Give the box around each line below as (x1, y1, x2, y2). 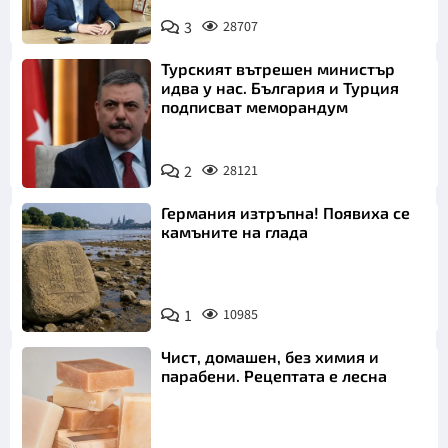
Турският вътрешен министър (161, 58, 396, 78)
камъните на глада (161, 221, 309, 241)
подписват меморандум (161, 96, 349, 116)
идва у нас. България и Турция (161, 77, 400, 97)
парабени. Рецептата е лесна (161, 366, 388, 386)
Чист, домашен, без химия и (161, 347, 380, 367)
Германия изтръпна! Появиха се (161, 202, 411, 222)
